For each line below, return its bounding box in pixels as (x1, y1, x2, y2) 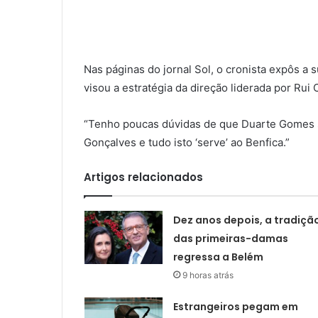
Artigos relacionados (84, 170, 203, 185)
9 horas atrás (182, 270, 234, 281)
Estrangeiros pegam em (172, 300, 298, 314)
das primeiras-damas (172, 231, 288, 246)
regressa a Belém (172, 250, 263, 265)
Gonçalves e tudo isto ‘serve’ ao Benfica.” (84, 136, 290, 150)
